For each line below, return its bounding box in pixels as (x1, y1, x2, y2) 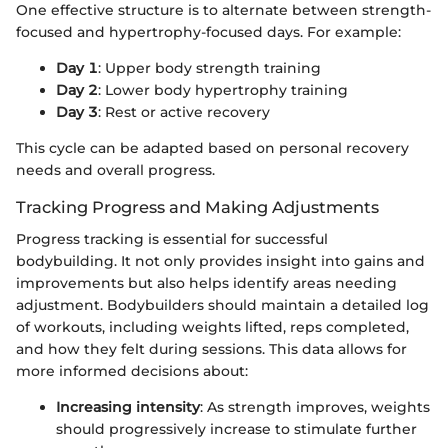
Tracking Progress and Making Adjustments (16, 196, 379, 217)
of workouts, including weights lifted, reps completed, (16, 318, 409, 336)
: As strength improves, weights (200, 398, 430, 416)
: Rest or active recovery (98, 102, 270, 121)
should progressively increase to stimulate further (56, 420, 417, 438)
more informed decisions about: (16, 362, 248, 380)
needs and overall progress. (16, 160, 215, 179)
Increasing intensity (56, 398, 200, 416)
